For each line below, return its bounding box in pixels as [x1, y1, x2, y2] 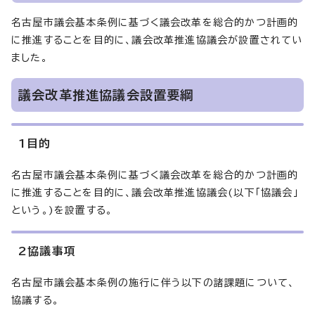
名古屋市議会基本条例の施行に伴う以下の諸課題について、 [11, 277, 295, 288]
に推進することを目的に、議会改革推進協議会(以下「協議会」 [11, 187, 299, 198]
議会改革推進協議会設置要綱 [18, 88, 194, 101]
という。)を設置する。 [11, 205, 113, 215]
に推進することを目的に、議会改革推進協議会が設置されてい [11, 34, 303, 45]
